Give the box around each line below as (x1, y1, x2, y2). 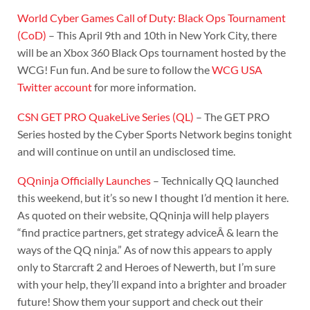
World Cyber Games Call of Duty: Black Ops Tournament (17, 11, 286, 25)
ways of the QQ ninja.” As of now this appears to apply (17, 243, 272, 257)
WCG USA (211, 63, 262, 77)
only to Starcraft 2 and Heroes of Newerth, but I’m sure (17, 260, 275, 274)
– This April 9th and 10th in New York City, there (46, 28, 277, 42)
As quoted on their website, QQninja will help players (17, 208, 269, 222)
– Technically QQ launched (150, 174, 279, 188)
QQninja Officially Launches (17, 174, 151, 188)
